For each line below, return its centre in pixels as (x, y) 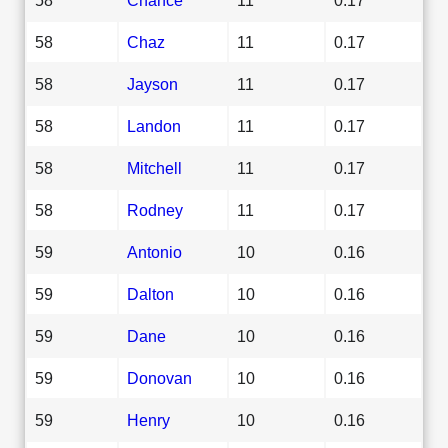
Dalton (150, 293)
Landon (154, 125)
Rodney (155, 209)
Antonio (154, 251)
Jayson (152, 83)
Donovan (159, 377)
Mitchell (154, 167)
